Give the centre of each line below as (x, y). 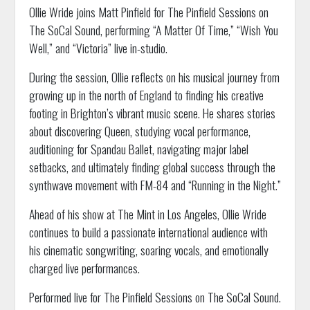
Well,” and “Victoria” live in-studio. (98, 48)
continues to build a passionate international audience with (148, 232)
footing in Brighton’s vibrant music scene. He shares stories (152, 113)
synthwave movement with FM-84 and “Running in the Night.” (155, 185)
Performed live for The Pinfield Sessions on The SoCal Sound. (155, 297)
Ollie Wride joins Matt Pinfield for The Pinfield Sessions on (148, 12)
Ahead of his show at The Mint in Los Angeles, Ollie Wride (147, 214)
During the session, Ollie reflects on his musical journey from (154, 77)
